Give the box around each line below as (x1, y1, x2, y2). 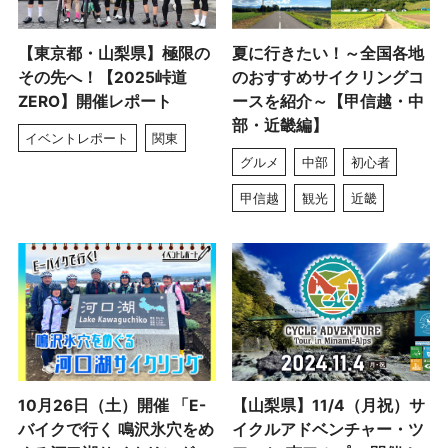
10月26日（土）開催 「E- (17, 396, 206, 416)
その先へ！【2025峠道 (17, 68, 187, 88)
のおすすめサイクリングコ (232, 68, 425, 88)
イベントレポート (25, 129, 130, 146)
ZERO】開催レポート (17, 92, 172, 112)
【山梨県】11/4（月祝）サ (232, 396, 426, 416)
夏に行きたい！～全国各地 (232, 44, 425, 64)
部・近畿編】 (232, 116, 329, 136)
